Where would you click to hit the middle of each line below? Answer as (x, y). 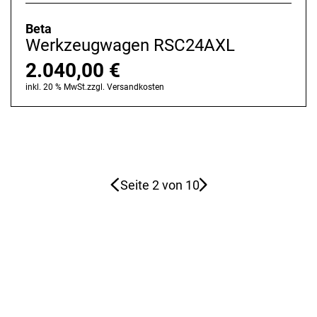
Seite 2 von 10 (160, 185)
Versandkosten (136, 87)
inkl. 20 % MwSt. (56, 87)
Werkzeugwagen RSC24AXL (130, 45)
